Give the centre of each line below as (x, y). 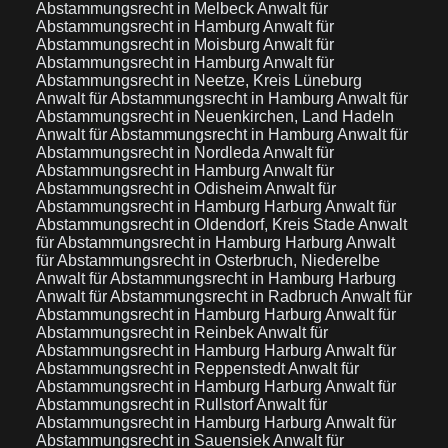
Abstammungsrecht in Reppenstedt (162, 368)
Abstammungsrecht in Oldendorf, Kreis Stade (197, 224)
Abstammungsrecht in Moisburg (149, 44)
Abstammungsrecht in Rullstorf (146, 404)
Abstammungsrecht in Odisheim (150, 188)
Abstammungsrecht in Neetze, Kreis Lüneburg (199, 80)
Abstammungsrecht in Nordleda (149, 152)
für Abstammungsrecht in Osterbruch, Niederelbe (208, 260)
